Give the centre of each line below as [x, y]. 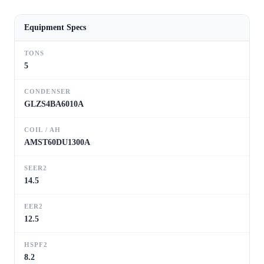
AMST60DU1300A [57, 142]
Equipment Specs [55, 27]
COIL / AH [42, 129]
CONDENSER [47, 91]
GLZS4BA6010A [54, 104]
